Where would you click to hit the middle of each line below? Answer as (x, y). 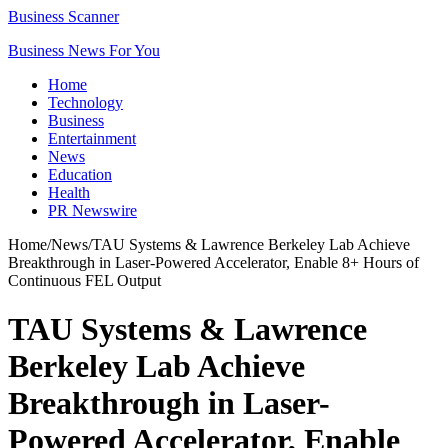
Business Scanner (63, 16)
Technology (85, 102)
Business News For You (84, 50)
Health (69, 192)
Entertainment (92, 138)
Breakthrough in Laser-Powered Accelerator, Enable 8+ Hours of (213, 262)
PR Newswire (92, 210)
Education (80, 174)
